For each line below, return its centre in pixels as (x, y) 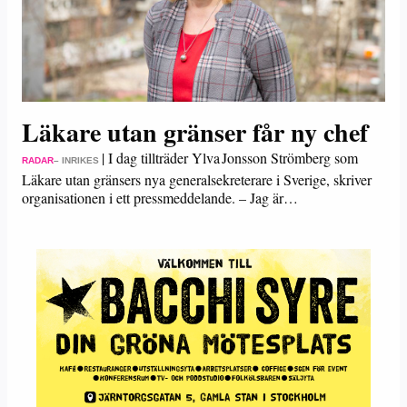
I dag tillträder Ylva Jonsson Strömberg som (233, 158)
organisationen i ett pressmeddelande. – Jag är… (160, 198)
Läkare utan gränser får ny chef (195, 132)
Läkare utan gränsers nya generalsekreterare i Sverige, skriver (197, 179)
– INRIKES (76, 160)
